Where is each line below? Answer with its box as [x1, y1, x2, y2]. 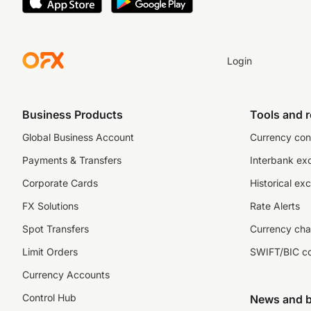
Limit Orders [22, 246, 78, 258]
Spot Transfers [22, 223, 89, 235]
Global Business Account [22, 131, 134, 143]
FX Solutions [22, 200, 78, 212]
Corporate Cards [22, 177, 98, 189]
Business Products [22, 108, 123, 121]
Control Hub [22, 292, 76, 303]
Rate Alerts [250, 200, 300, 212]
